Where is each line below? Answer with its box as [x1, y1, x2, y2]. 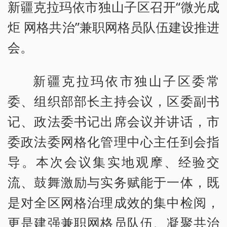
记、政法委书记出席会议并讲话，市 [8, 112, 219, 130]
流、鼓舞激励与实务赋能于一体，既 [8, 173, 219, 191]
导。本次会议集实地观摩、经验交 [8, 153, 219, 171]
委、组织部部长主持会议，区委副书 [8, 92, 219, 110]
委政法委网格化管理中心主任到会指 [8, 133, 219, 150]
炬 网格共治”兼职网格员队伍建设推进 [8, 18, 219, 36]
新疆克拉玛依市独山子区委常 [33, 72, 219, 90]
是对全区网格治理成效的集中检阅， [8, 194, 219, 211]
